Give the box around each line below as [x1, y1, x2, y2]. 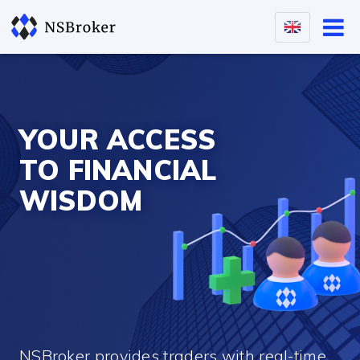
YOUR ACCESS [18, 122, 216, 156]
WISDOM [18, 183, 143, 217]
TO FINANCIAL [18, 153, 217, 186]
